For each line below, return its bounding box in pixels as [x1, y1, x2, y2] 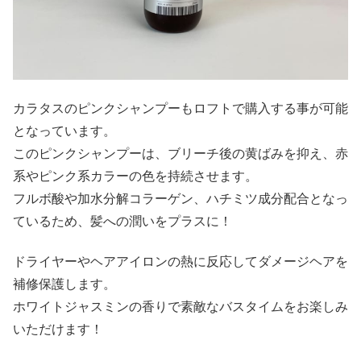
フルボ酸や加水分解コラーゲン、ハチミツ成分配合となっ [13, 192, 348, 205]
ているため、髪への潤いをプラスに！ [13, 214, 232, 228]
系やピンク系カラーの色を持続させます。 [13, 169, 258, 183]
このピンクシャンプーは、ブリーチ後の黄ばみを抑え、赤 [13, 147, 348, 160]
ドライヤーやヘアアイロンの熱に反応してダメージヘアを [13, 255, 348, 269]
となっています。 [13, 124, 116, 138]
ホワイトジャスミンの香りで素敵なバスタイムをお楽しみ [13, 300, 348, 314]
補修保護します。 [13, 277, 116, 292]
